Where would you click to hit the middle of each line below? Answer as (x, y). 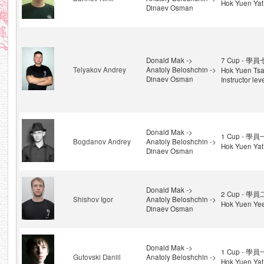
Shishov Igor (93, 199)
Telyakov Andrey (99, 70)
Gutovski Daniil (97, 257)
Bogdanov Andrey (102, 141)
